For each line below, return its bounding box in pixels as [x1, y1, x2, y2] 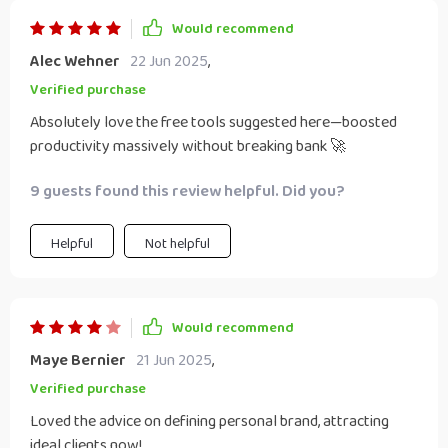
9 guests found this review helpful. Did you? [30, 179, 345, 204]
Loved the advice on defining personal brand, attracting [30, 409, 389, 434]
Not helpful [145, 233, 210, 255]
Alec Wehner [30, 49, 120, 74]
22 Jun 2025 [130, 49, 208, 74]
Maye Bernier [30, 348, 126, 373]
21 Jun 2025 [136, 348, 212, 373]
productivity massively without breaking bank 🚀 [30, 134, 346, 159]
